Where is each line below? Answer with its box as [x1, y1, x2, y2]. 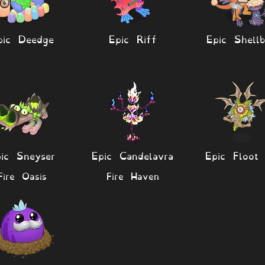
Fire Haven [106, 167, 159, 183]
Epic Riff [108, 30, 157, 47]
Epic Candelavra [92, 146, 173, 163]
